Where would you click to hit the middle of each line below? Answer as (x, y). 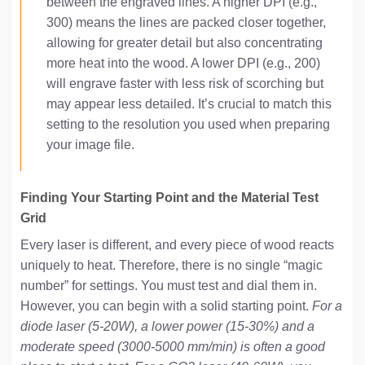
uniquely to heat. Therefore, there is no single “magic (172, 266)
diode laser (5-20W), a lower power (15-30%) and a (167, 327)
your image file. (90, 145)
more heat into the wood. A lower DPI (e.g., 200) (183, 64)
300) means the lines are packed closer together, (186, 23)
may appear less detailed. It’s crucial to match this (189, 104)
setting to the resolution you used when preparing (188, 125)
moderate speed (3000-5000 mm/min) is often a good (173, 347)
